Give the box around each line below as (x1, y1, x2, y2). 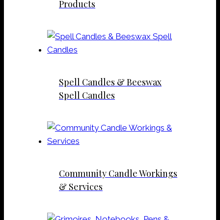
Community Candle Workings (59, 167, 177, 180)
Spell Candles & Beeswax (59, 76, 162, 88)
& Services (59, 181, 103, 193)
